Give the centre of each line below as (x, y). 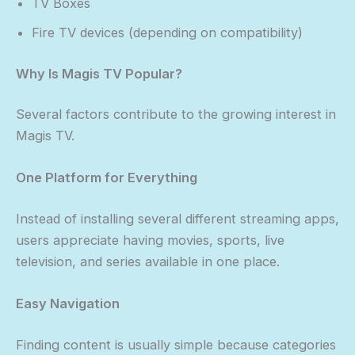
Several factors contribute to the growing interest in (176, 115)
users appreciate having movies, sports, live (150, 240)
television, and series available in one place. (148, 261)
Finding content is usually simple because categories (176, 344)
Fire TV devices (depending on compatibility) (167, 32)
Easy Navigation (68, 304)
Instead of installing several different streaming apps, (177, 218)
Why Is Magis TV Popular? (99, 73)
